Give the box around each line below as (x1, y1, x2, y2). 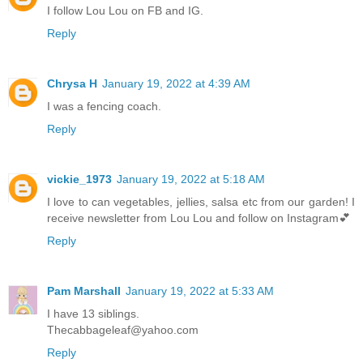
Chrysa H (47, 77, 97, 91)
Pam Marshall (47, 284, 121, 298)
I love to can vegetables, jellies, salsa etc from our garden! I (47, 195, 355, 209)
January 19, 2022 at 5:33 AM (126, 284, 274, 298)
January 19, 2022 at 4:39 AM (102, 77, 250, 91)
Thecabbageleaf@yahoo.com (47, 323, 199, 337)
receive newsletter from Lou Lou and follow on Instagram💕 (47, 211, 350, 225)
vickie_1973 (47, 173, 112, 186)
